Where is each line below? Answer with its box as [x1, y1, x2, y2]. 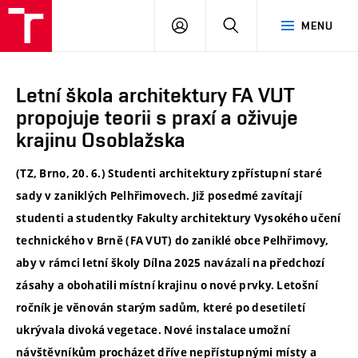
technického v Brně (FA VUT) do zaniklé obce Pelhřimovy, [16, 233, 329, 249]
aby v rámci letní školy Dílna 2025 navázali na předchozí [16, 256, 325, 271]
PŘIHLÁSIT [187, 18, 245, 31]
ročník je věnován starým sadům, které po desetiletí [16, 300, 306, 316]
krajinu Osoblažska [16, 128, 185, 152]
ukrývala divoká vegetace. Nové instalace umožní [16, 323, 291, 338]
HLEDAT [238, 18, 280, 31]
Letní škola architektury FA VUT [16, 83, 295, 107]
